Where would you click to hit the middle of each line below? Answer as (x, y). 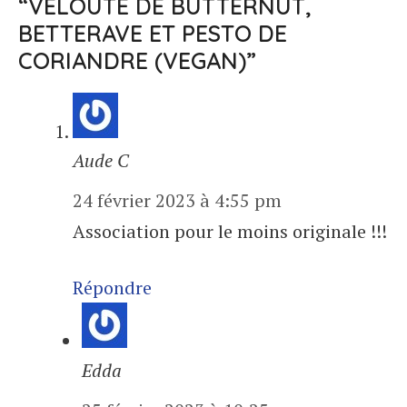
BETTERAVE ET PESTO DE (153, 34)
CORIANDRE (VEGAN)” (137, 61)
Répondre (112, 288)
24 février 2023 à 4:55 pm (177, 201)
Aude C (101, 161)
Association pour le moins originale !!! (230, 232)
